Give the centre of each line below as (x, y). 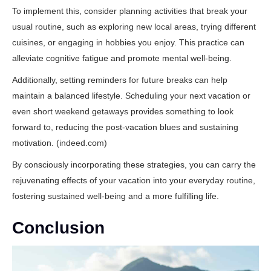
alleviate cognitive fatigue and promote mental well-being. (122, 58)
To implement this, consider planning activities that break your (130, 11)
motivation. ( (36, 143)
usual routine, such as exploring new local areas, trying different (134, 27)
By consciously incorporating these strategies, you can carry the (134, 165)
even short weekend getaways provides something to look (123, 111)
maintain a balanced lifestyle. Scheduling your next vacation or (131, 96)
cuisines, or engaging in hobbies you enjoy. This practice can (128, 42)
